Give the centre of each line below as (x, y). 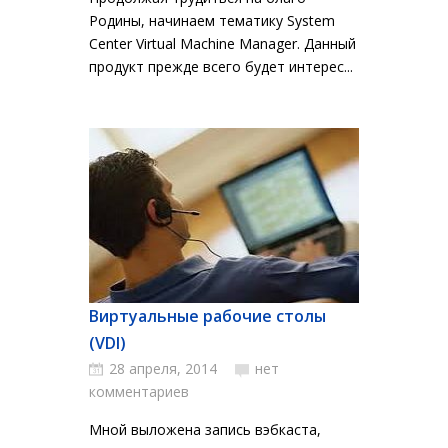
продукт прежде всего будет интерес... (221, 66)
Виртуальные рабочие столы (207, 316)
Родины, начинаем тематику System (212, 20)
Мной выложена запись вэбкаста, (205, 429)
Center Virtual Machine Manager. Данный (222, 43)
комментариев (139, 391)
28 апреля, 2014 (163, 368)
